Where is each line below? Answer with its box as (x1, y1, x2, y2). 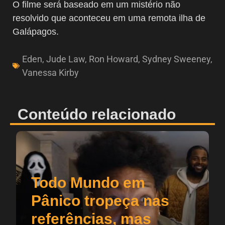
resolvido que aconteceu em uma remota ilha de (13, 13, 205, 23)
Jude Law (46, 53, 85, 64)
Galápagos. (13, 26, 59, 37)
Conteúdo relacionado (18, 105, 176, 123)
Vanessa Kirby (22, 67, 79, 78)
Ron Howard (89, 53, 138, 64)
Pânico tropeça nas (31, 192, 169, 209)
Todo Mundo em (31, 174, 145, 191)
